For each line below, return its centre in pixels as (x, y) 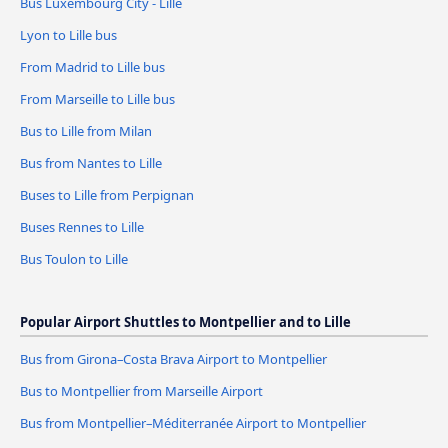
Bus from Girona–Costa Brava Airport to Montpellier (173, 358)
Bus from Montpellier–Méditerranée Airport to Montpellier (193, 422)
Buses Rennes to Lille (82, 227)
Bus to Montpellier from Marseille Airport (141, 390)
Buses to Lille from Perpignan (107, 195)
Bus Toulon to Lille (74, 258)
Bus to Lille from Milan (86, 131)
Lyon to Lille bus (68, 35)
